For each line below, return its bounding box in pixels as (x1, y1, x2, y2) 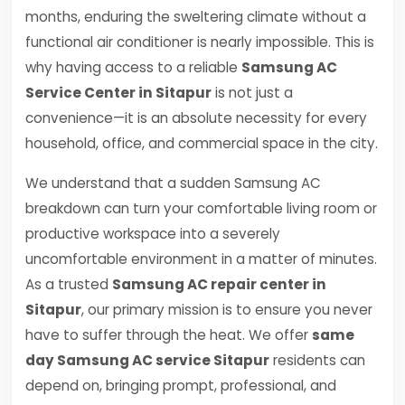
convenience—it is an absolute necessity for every (25, 108, 367, 127)
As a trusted (25, 275, 112, 294)
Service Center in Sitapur (25, 83, 212, 102)
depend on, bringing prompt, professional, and (25, 376, 336, 395)
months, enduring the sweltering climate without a (25, 7, 366, 26)
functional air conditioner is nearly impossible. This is (25, 33, 374, 52)
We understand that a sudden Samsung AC (25, 174, 321, 193)
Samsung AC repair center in (112, 275, 326, 294)
